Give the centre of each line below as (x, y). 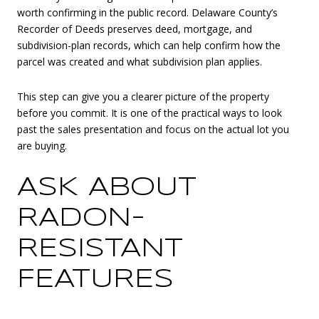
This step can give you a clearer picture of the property (143, 97)
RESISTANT (100, 250)
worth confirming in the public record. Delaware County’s (147, 12)
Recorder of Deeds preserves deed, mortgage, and (135, 28)
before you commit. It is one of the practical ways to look (150, 113)
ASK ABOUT (107, 188)
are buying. (42, 146)
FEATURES (95, 280)
